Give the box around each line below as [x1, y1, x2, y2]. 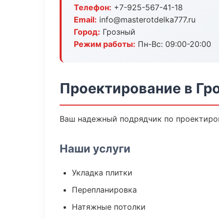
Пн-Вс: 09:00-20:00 [135, 39, 211, 49]
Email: [74, 15, 97, 24]
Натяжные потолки [72, 202, 146, 212]
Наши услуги [60, 142, 131, 155]
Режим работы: [74, 39, 135, 49]
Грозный [100, 27, 135, 37]
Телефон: [74, 2, 111, 12]
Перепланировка [72, 185, 137, 195]
